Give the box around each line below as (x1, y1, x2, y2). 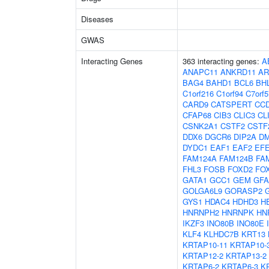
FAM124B (219, 153, 253, 164)
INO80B (207, 217, 234, 229)
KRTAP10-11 (183, 239, 228, 250)
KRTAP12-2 (183, 250, 223, 261)
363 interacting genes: (183, 55, 262, 67)
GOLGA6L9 (183, 185, 222, 196)
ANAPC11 (183, 66, 218, 77)
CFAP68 (183, 109, 211, 121)
